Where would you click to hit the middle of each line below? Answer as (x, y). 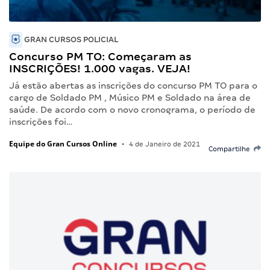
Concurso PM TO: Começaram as (100, 56)
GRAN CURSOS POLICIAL (70, 39)
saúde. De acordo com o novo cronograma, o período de (132, 109)
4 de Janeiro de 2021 (164, 144)
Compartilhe (231, 149)
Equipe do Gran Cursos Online (63, 143)
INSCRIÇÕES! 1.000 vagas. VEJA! (100, 68)
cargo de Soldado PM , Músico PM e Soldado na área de (130, 97)
